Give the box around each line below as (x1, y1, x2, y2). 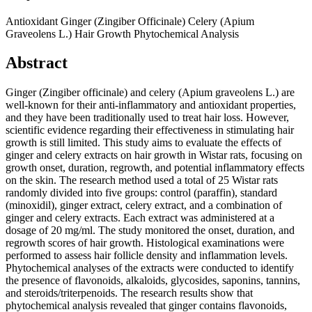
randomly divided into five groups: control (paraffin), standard (6, 187, 277, 199)
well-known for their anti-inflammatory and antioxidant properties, (6, 99, 296, 111)
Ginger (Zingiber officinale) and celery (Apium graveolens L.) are (6, 86, 295, 99)
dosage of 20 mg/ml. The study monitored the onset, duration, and (6, 224, 295, 237)
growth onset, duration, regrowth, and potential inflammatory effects (6, 162, 304, 174)
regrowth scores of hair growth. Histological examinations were (6, 237, 284, 249)
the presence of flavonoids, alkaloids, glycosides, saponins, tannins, (6, 274, 300, 287)
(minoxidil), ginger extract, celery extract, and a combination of (6, 199, 282, 212)
